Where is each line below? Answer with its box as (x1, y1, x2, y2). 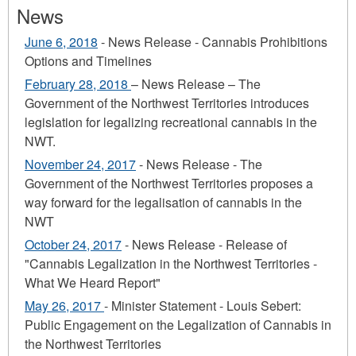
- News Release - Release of (122, 235, 287, 254)
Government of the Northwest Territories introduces (25, 94, 309, 113)
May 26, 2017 (25, 296, 104, 315)
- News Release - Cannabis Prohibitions (98, 33, 327, 52)
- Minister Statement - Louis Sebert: (104, 296, 301, 315)
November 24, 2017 (25, 155, 136, 174)
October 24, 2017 (25, 235, 122, 254)
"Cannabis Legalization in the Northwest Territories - (25, 254, 317, 273)
